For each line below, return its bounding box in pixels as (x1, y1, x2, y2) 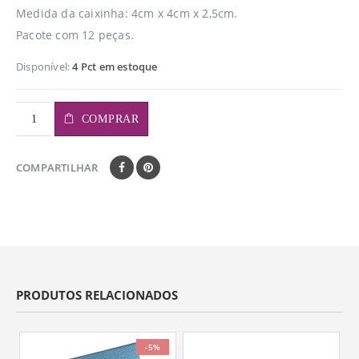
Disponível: (16, 58, 73, 74)
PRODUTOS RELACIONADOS (16, 287, 178, 304)
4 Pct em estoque (72, 58, 158, 74)
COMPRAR (81, 112, 139, 125)
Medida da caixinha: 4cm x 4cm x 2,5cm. (16, 6, 238, 21)
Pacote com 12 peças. (16, 27, 134, 42)
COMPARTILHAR (16, 160, 99, 175)
